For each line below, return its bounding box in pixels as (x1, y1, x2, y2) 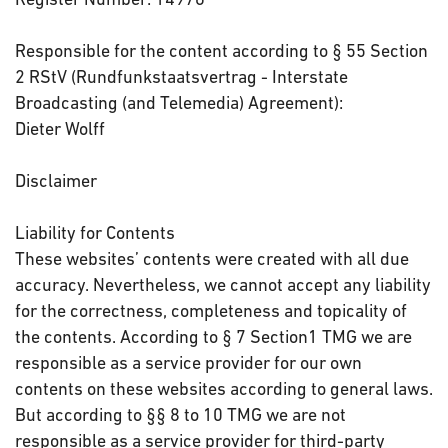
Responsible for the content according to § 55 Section (15, 40, 428, 61)
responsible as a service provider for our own (15, 352, 362, 373)
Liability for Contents (15, 222, 175, 243)
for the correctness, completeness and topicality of (15, 300, 407, 321)
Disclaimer (15, 170, 97, 191)
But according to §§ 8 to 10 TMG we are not (15, 404, 346, 425)
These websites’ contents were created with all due (15, 248, 409, 269)
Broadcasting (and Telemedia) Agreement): (15, 92, 343, 113)
